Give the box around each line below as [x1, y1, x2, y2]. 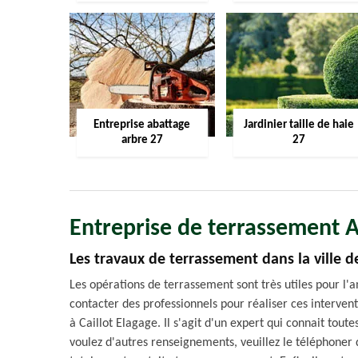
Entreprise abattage [93, 119, 191, 131]
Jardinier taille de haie [243, 119, 354, 131]
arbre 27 [121, 134, 163, 146]
